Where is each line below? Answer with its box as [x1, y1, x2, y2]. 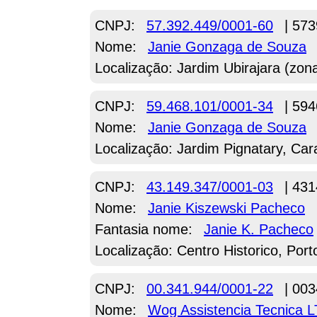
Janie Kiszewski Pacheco [148, 200, 305, 217]
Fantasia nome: [95, 221, 197, 238]
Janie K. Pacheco [204, 221, 313, 238]
